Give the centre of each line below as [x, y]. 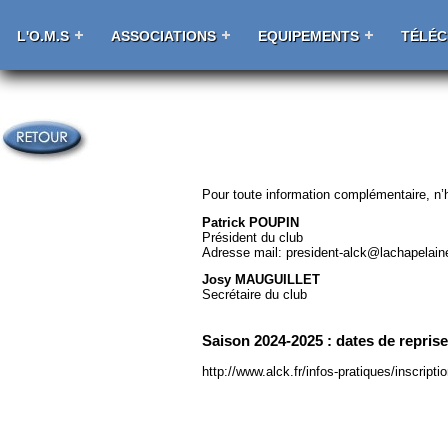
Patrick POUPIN [251, 222]
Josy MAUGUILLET [261, 280]
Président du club [253, 237]
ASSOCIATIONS [163, 36]
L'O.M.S [43, 36]
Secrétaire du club [255, 295]
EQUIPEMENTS [308, 36]
